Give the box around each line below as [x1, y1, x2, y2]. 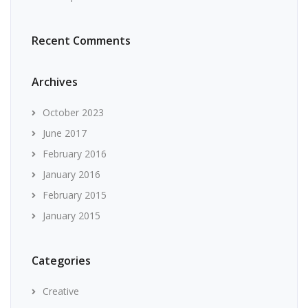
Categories [32, 252, 91, 268]
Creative [43, 284, 79, 298]
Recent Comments [32, 32, 131, 48]
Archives [32, 74, 78, 89]
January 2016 [43, 167, 100, 181]
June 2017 [43, 126, 87, 140]
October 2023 [43, 105, 104, 119]
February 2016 [43, 146, 107, 160]
